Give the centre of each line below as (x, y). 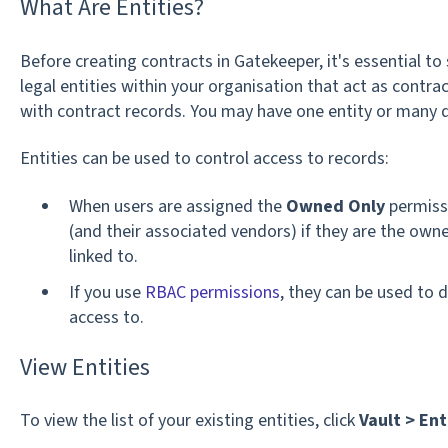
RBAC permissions (212, 292)
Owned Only (335, 206)
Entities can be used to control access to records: (204, 159)
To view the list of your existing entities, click (189, 421)
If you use (106, 292)
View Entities (84, 367)
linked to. (105, 256)
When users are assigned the (177, 206)
